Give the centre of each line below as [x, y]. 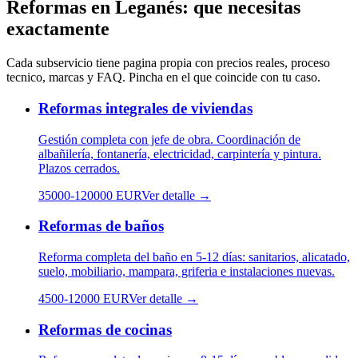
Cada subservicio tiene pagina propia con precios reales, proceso [168, 63]
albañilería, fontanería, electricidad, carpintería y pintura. [180, 153]
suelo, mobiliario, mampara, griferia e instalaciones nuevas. [187, 271]
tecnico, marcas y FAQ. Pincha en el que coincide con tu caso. [163, 78]
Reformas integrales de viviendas [145, 108]
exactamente [58, 29]
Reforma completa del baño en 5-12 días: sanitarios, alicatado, [194, 257]
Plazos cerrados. [79, 168]
